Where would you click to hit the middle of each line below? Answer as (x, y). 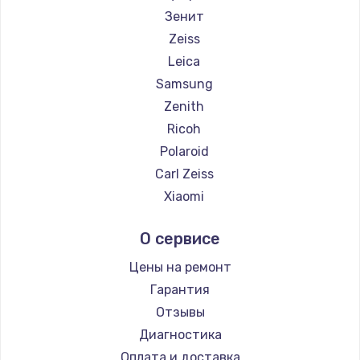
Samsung (184, 84)
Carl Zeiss (184, 174)
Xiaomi (184, 196)
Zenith (184, 106)
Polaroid (184, 151)
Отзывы (180, 312)
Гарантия (180, 289)
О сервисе (180, 238)
